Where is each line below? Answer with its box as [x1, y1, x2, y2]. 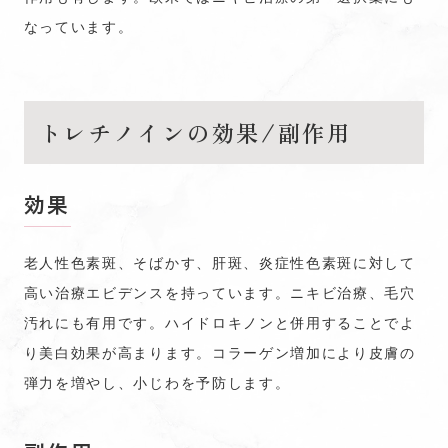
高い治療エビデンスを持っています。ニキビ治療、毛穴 [23, 282, 416, 302]
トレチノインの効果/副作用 [38, 116, 352, 148]
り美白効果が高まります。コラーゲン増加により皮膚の [23, 342, 416, 362]
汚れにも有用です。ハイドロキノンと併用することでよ [23, 312, 416, 332]
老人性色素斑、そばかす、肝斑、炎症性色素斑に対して [23, 252, 416, 272]
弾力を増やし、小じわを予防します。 [23, 372, 291, 392]
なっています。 [23, 16, 134, 36]
